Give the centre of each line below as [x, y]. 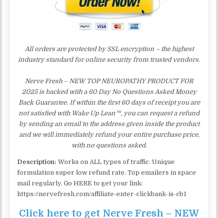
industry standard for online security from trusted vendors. [109, 59]
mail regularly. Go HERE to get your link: [80, 183]
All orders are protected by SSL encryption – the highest [109, 49]
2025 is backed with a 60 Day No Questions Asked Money [109, 91]
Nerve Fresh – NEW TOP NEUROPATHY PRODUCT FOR [109, 81]
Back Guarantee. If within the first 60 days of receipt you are [109, 102]
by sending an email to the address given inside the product [109, 124]
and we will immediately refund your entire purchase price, [109, 134]
